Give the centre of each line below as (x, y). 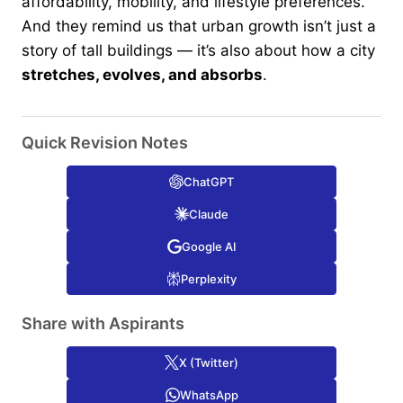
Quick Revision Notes (105, 142)
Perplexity (209, 278)
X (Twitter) (209, 362)
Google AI (209, 246)
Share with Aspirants (103, 323)
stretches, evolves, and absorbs (142, 74)
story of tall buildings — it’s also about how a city (198, 50)
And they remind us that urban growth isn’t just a (199, 26)
